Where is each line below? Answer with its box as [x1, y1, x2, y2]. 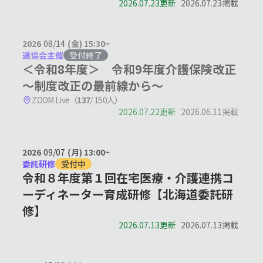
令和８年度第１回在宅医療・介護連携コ [22, 169, 234, 187]
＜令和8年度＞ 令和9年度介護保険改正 [22, 60, 237, 78]
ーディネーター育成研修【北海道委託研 [22, 186, 234, 203]
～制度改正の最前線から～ [22, 77, 164, 95]
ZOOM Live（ [32, 94, 77, 106]
